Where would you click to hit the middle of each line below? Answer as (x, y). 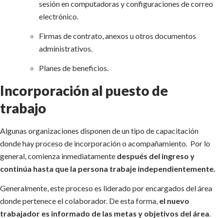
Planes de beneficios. (74, 68)
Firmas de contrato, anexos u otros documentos (118, 36)
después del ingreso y (156, 156)
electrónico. (59, 16)
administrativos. (66, 49)
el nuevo (174, 201)
